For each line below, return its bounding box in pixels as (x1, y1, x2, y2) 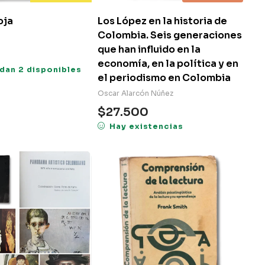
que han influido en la (98, 43, 201, 56)
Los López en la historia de (98, 15, 227, 28)
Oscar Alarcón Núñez (98, 89, 173, 98)
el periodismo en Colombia (98, 72, 231, 85)
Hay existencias (109, 122, 183, 132)
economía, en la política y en (98, 57, 238, 70)
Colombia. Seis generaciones (98, 29, 242, 42)
